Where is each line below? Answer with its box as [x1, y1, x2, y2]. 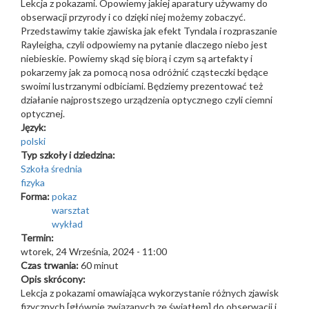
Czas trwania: [21, 259, 81, 271]
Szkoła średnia [21, 163, 82, 175]
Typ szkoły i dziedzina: [21, 149, 117, 161]
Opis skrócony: [21, 273, 88, 285]
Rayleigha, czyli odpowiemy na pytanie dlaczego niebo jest [21, 39, 268, 50]
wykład [52, 218, 83, 230]
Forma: [21, 190, 52, 202]
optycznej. [21, 108, 65, 119]
